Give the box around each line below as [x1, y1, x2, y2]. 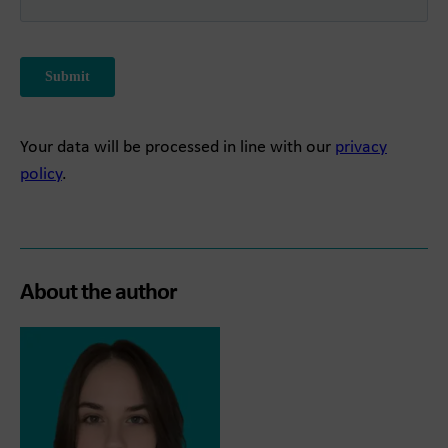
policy [20, 165, 62, 185]
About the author [20, 281, 177, 306]
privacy [335, 138, 387, 158]
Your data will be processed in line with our [20, 138, 335, 158]
